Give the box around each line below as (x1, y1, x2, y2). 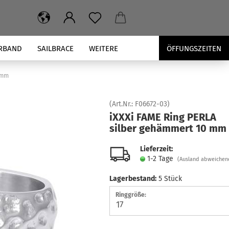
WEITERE (89, 44, 118, 53)
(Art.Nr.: (109, 100, 135, 108)
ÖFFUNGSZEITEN (167, 44, 221, 53)
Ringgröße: (115, 191, 146, 198)
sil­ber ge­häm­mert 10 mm (109, 122, 226, 134)
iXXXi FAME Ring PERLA (109, 111, 216, 123)
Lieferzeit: (140, 145, 173, 153)
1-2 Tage (147, 154, 177, 163)
